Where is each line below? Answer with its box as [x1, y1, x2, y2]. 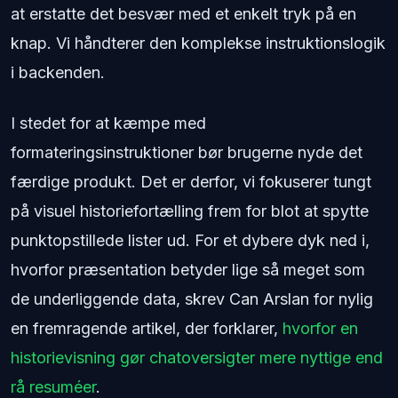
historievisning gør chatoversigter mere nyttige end [11, 348, 383, 368]
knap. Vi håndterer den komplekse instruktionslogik [11, 34, 386, 53]
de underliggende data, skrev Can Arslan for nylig [11, 290, 373, 309]
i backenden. [11, 63, 105, 83]
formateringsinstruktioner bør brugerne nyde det [11, 143, 362, 163]
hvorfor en [283, 319, 358, 338]
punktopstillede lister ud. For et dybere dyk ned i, [11, 231, 370, 251]
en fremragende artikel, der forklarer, [11, 319, 283, 338]
